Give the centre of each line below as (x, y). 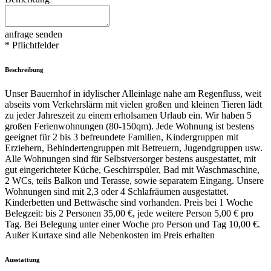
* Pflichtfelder (32, 45)
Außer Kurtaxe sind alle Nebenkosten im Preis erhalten (110, 235)
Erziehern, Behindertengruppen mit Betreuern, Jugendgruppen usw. (134, 148)
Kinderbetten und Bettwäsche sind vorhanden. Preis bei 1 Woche (129, 202)
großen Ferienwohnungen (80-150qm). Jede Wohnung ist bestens (129, 126)
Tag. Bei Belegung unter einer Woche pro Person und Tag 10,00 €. (132, 224)
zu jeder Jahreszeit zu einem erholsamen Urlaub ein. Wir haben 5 (128, 115)
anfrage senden (34, 34)
